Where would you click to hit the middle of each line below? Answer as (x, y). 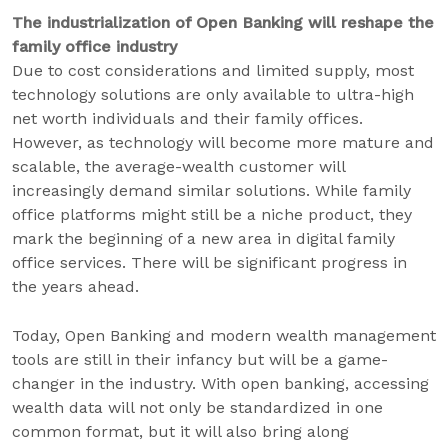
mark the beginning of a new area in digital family (203, 238)
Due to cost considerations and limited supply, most (213, 70)
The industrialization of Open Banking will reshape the (223, 22)
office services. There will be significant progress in (209, 262)
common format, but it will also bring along (180, 431)
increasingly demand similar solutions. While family (211, 190)
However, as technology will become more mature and (223, 142)
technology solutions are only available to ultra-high (213, 94)
